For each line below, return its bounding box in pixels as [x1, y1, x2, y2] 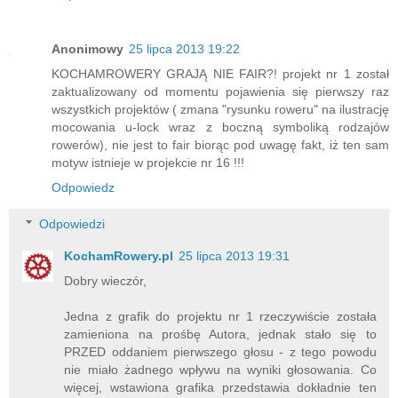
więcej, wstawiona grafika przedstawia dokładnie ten [64, 380, 377, 395]
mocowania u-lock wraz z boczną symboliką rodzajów [52, 119, 389, 134]
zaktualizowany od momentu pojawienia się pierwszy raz [52, 84, 389, 99]
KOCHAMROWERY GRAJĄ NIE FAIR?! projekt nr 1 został [52, 66, 389, 81]
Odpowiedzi [39, 217, 106, 232]
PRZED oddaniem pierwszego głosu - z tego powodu [64, 345, 377, 360]
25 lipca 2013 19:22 [129, 41, 240, 56]
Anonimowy [52, 41, 123, 56]
